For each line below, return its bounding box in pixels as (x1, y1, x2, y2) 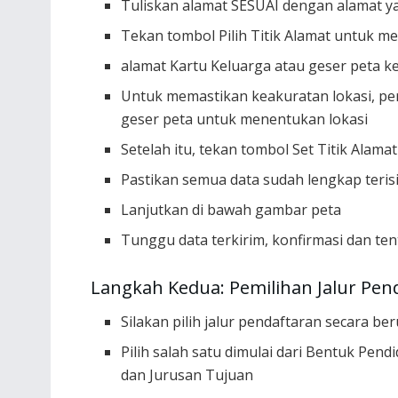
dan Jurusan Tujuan (121, 365, 254, 386)
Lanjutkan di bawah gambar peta (121, 199, 342, 219)
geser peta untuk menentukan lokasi (121, 108, 369, 129)
